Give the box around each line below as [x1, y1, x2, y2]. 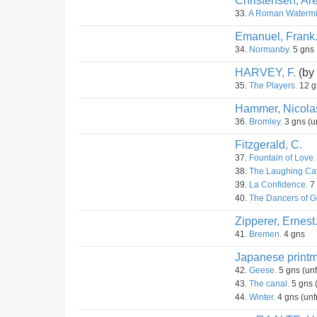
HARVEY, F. [235, 67, 296, 79]
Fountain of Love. [249, 153, 316, 163]
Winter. [249, 292, 275, 302]
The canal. [249, 279, 289, 289]
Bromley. [249, 117, 282, 127]
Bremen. [249, 229, 282, 239]
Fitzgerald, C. [235, 139, 302, 151]
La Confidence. [249, 180, 308, 190]
